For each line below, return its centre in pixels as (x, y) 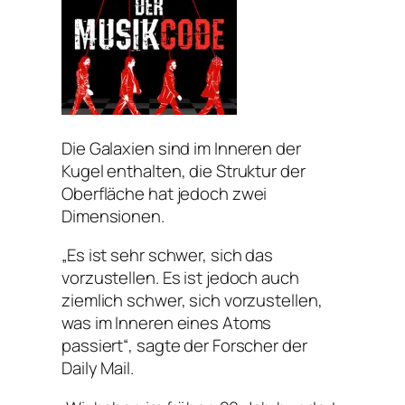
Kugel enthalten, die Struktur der (184, 170)
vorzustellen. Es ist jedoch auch (180, 278)
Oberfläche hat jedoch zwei (165, 193)
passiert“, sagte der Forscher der (184, 346)
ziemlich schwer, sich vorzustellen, (192, 301)
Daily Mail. (98, 368)
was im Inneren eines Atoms (167, 323)
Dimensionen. (113, 216)
